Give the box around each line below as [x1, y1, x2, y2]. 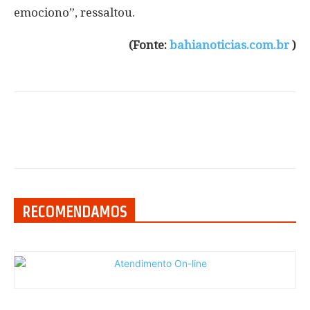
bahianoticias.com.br [170, 37, 289, 52]
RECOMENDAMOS [22, 203, 127, 220]
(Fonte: [129, 37, 170, 52]
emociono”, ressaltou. [14, 5, 135, 19]
